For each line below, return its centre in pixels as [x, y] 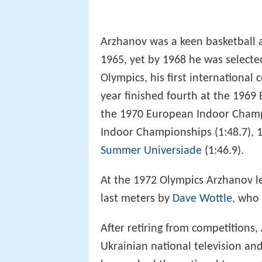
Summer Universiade [151, 151]
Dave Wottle [202, 199]
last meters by [137, 199]
